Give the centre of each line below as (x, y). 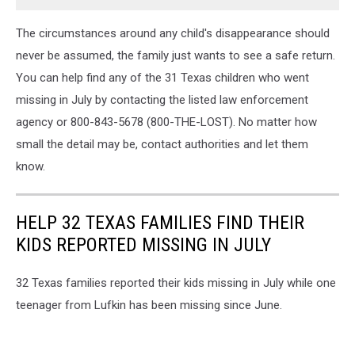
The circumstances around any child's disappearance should (173, 34)
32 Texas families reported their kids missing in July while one (176, 283)
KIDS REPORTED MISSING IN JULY (143, 245)
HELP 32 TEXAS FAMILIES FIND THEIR (160, 223)
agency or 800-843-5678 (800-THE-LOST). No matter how (166, 122)
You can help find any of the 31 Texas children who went (162, 78)
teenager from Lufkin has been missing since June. (149, 305)
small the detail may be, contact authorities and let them (162, 145)
